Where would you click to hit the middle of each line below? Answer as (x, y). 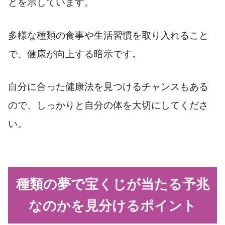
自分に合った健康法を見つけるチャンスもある (108, 87)
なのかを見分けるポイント (113, 206)
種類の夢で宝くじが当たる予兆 (113, 184)
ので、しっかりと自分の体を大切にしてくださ (108, 105)
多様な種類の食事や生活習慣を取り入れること (108, 35)
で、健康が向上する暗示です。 (75, 54)
